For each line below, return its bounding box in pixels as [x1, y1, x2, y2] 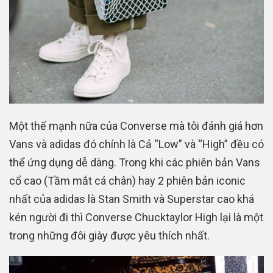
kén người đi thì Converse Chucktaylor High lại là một [9, 211, 263, 224]
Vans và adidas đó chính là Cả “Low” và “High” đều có [9, 138, 264, 151]
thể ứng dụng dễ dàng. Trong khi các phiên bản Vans [9, 156, 260, 169]
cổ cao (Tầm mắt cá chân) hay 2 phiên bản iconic [9, 174, 246, 188]
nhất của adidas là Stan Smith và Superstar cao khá [9, 193, 254, 206]
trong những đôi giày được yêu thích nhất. [9, 229, 210, 243]
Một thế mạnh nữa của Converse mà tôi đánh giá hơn [9, 119, 263, 133]
